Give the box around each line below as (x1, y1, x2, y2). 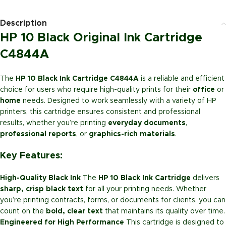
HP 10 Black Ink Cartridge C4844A (16, 75, 139, 83)
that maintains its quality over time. (103, 208, 225, 215)
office (193, 86, 215, 94)
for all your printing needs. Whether (83, 186, 206, 193)
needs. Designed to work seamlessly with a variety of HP (21, 97, 216, 105)
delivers (191, 175, 219, 182)
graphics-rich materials (89, 131, 175, 138)
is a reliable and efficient (139, 75, 224, 83)
